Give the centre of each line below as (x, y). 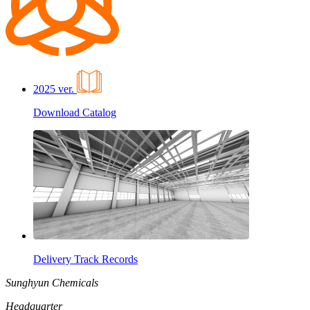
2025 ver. (54, 89)
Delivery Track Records (85, 259)
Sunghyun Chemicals (52, 282)
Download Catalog (75, 112)
